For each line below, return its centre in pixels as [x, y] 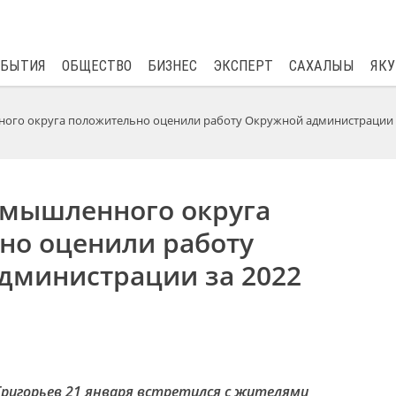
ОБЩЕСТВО [96, 66]
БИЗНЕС [172, 66]
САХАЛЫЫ [321, 66]
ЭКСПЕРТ [243, 66]
